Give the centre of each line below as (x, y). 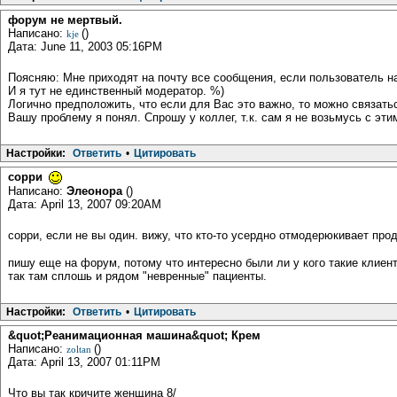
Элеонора (96, 191)
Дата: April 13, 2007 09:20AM (85, 204)
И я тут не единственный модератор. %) (116, 90)
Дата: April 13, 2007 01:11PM (84, 362)
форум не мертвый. (65, 19)
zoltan (80, 350)
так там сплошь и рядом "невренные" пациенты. (137, 276)
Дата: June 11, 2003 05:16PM (85, 46)
